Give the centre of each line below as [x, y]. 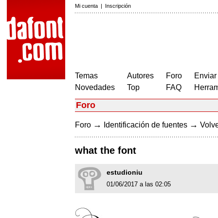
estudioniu [125, 173]
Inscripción [118, 6]
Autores [140, 76]
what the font [106, 151]
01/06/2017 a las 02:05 [139, 184]
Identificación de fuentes [145, 125]
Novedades [95, 87]
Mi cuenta [86, 6]
